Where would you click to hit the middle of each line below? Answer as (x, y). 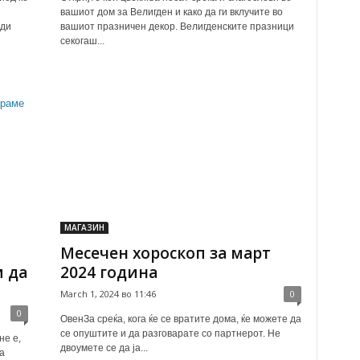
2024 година (108, 272)
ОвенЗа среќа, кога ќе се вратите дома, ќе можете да (180, 319)
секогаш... (82, 41)
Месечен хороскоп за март (165, 253)
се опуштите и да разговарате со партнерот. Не (170, 333)
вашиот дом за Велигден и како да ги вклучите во (171, 12)
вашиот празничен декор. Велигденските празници (177, 27)
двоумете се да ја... (104, 348)
